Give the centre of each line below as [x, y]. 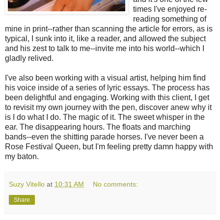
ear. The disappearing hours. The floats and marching [98, 127]
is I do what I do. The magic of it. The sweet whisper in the [105, 117]
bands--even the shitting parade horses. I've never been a [104, 137]
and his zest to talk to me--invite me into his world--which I [105, 48]
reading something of [170, 19]
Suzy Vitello [27, 184]
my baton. [22, 156]
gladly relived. [29, 58]
